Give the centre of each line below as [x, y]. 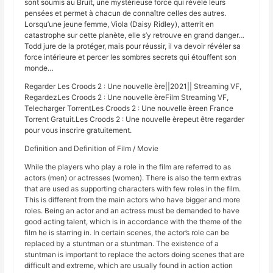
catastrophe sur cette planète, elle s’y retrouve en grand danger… [135, 35]
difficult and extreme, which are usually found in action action [129, 266]
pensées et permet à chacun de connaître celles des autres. [126, 13]
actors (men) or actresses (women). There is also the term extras [133, 178]
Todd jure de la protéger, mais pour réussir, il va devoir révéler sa [133, 46]
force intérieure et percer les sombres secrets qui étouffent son [131, 57]
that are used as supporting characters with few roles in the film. [133, 189]
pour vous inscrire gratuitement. [78, 130]
